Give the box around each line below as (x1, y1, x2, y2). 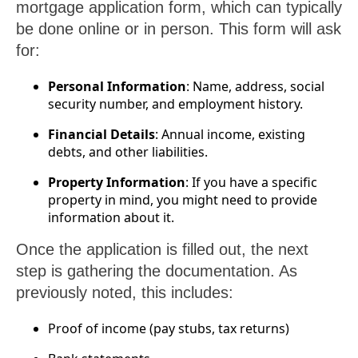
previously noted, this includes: (16, 284, 233, 302)
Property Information (48, 173, 185, 192)
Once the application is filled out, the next (16, 241, 308, 259)
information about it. (48, 209, 174, 227)
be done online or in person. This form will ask (16, 20, 341, 38)
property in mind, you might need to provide (48, 191, 317, 209)
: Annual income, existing (155, 125, 305, 144)
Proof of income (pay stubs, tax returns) (48, 320, 289, 338)
